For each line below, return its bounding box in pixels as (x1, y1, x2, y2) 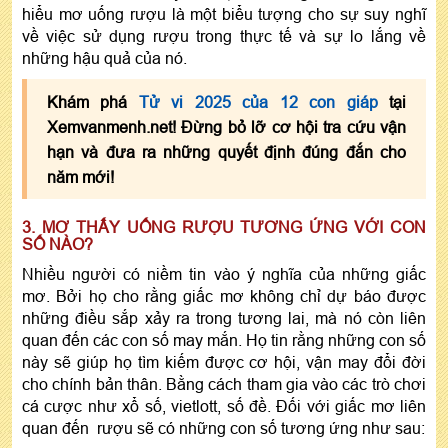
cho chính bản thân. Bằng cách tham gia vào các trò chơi (22, 375, 426, 394)
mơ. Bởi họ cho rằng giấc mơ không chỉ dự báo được (22, 287, 426, 306)
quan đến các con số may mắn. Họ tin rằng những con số (22, 331, 426, 350)
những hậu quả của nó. (22, 49, 187, 68)
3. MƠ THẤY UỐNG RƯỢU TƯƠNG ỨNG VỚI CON (22, 218, 426, 237)
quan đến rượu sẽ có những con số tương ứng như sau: (22, 419, 425, 438)
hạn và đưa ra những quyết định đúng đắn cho (47, 143, 406, 162)
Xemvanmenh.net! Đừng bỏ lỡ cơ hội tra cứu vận (47, 118, 406, 137)
